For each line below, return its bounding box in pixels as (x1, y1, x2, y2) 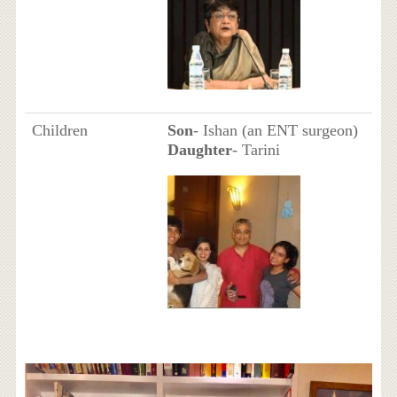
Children (31, 121, 88, 139)
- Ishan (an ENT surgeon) (192, 121, 358, 139)
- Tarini (231, 140, 280, 159)
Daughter (167, 140, 232, 159)
